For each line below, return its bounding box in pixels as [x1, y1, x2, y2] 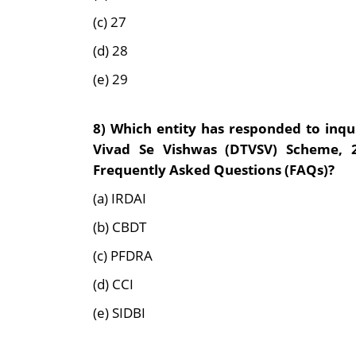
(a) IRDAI [93, 188, 146, 208]
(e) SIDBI [93, 303, 145, 323]
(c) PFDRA [93, 246, 153, 265]
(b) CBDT [93, 217, 146, 237]
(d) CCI [93, 274, 133, 294]
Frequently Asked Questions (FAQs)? [93, 160, 335, 180]
